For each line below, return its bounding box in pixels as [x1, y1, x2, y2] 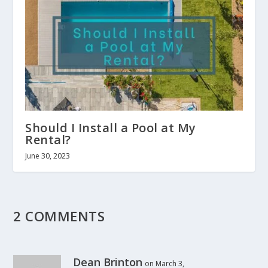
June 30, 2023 [25, 151, 71, 162]
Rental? [25, 132, 71, 148]
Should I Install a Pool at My [25, 120, 196, 136]
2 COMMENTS [13, 207, 105, 226]
